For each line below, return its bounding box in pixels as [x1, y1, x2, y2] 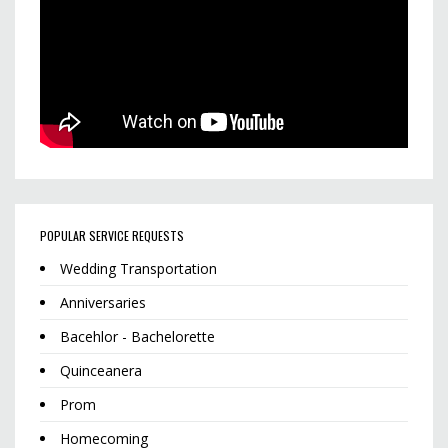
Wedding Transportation [60, 259, 217, 279]
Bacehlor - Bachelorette [60, 327, 215, 347]
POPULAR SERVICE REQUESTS [40, 227, 184, 245]
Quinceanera [60, 361, 142, 381]
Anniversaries [60, 293, 146, 313]
